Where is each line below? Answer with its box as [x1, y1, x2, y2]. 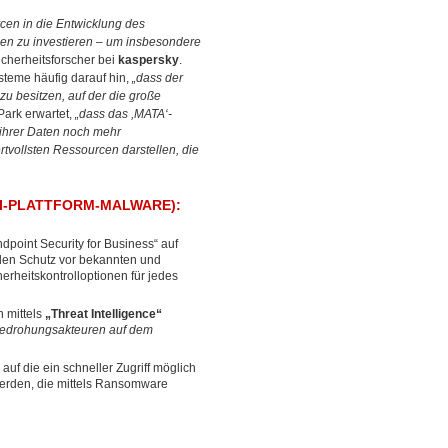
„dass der [132, 71, 183, 85]
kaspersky [118, 53, 179, 67]
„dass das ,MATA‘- [75, 107, 172, 121]
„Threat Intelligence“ [45, 307, 162, 321]
